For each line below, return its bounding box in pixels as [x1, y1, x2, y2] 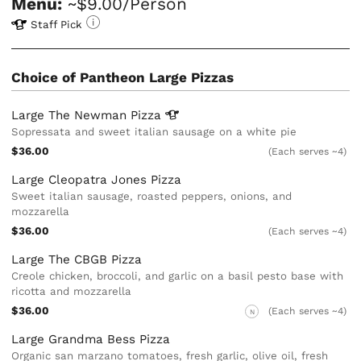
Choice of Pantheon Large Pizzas [11, 68, 234, 85]
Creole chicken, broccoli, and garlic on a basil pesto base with [11, 269, 344, 282]
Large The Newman [11, 107, 131, 122]
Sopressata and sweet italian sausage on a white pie [11, 125, 297, 138]
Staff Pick [31, 18, 83, 31]
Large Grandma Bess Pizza [11, 332, 171, 347]
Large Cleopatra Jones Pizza [11, 172, 182, 187]
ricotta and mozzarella [11, 284, 132, 297]
